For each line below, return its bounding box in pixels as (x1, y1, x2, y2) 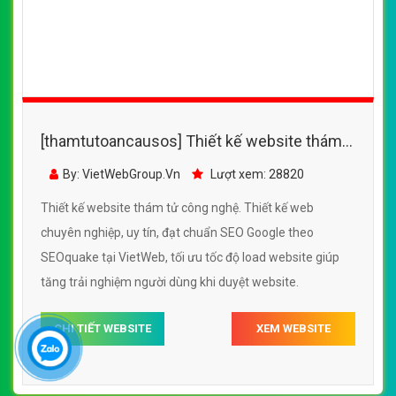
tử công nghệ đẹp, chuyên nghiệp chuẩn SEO (41, 156, 354, 175)
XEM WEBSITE (256, 322, 331, 336)
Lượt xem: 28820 (208, 167, 304, 182)
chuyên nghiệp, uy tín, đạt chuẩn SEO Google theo (41, 225, 314, 240)
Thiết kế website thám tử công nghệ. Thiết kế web (41, 201, 314, 216)
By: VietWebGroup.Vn (63, 167, 180, 182)
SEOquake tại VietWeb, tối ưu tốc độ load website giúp (41, 250, 339, 265)
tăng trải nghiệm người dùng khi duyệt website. (41, 275, 299, 290)
